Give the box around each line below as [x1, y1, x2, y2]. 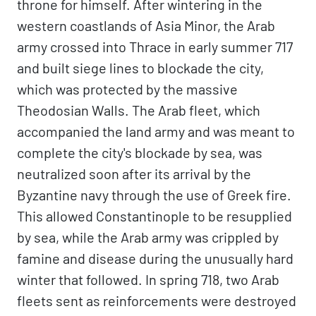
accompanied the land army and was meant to [17, 123, 295, 140]
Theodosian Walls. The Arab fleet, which [17, 102, 260, 119]
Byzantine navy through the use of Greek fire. [17, 186, 291, 203]
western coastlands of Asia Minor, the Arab [17, 17, 275, 34]
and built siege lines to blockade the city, [17, 59, 264, 76]
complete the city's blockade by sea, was [17, 144, 262, 161]
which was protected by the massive [17, 80, 238, 97]
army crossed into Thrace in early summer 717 [17, 38, 293, 55]
